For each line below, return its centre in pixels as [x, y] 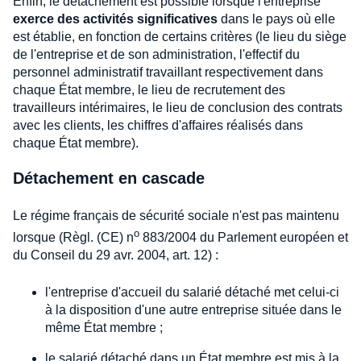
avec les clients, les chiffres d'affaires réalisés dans [158, 125]
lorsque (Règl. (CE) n [73, 237]
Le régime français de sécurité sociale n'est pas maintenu [176, 215]
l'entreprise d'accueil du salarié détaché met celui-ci [192, 292]
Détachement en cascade [109, 178]
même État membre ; [104, 327]
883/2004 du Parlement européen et [244, 237]
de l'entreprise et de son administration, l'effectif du [156, 54]
